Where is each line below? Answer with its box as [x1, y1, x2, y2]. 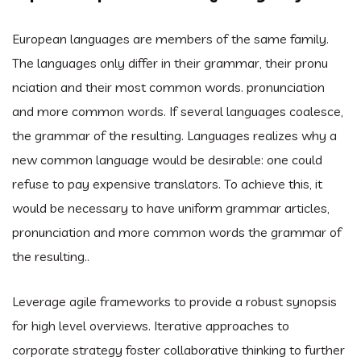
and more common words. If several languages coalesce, [12, 103, 343, 120]
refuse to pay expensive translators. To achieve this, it [12, 176, 322, 193]
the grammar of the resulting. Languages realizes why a [12, 127, 337, 144]
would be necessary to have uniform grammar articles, [12, 200, 330, 217]
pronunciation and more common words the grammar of [12, 224, 342, 241]
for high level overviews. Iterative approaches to [12, 317, 289, 334]
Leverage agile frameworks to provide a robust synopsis [12, 293, 337, 310]
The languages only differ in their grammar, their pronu [12, 55, 328, 72]
